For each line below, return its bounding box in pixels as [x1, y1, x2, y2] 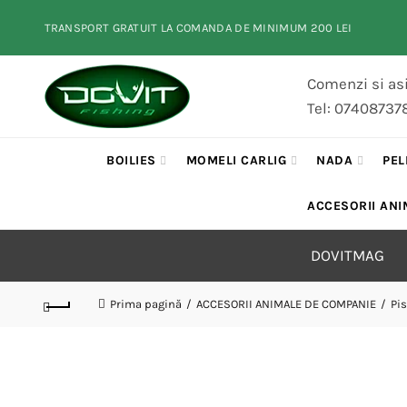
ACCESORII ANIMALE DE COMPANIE [195, 297, 376, 311]
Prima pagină [109, 297, 182, 311]
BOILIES [106, 153, 156, 168]
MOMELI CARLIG [185, 153, 287, 168]
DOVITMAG [310, 246, 384, 264]
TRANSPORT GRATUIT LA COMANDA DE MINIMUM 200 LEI [44, 21, 352, 35]
